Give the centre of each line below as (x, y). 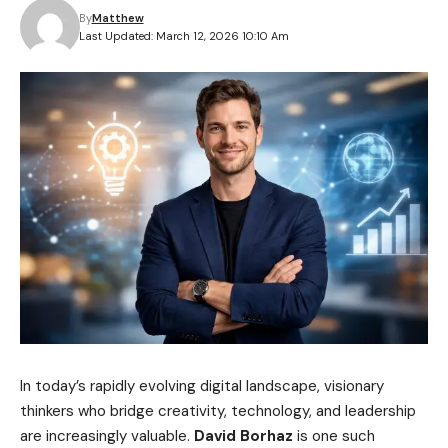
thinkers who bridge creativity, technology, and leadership (218, 411)
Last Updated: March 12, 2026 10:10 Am (183, 36)
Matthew (117, 18)
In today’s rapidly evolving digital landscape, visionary (202, 386)
